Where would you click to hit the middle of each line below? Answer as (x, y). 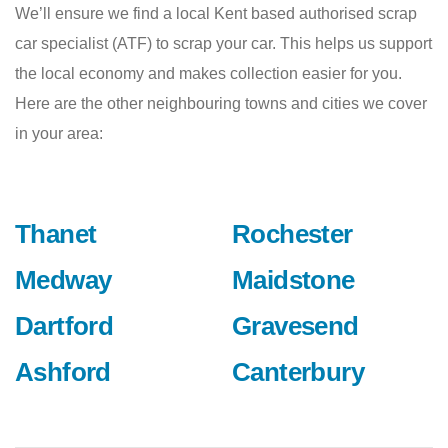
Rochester (292, 234)
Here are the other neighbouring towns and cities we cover (221, 104)
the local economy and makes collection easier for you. (208, 74)
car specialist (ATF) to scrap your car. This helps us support (223, 44)
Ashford (63, 372)
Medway (63, 280)
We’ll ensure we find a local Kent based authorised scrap (216, 14)
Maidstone (293, 280)
